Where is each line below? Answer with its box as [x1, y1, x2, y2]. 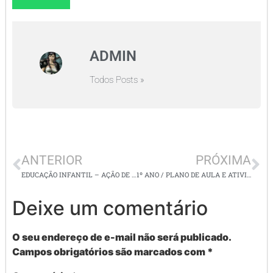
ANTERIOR [21, 152, 82, 168]
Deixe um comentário [12, 196, 208, 220]
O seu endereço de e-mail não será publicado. [12, 230, 231, 243]
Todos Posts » [90, 74, 144, 85]
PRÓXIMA [196, 152, 251, 168]
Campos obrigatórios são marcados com [12, 245, 207, 258]
